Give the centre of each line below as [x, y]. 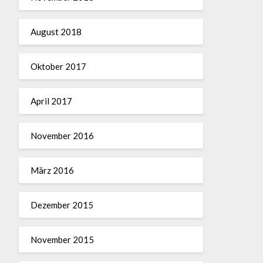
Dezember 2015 [62, 205]
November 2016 [62, 135]
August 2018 [56, 31]
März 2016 [52, 170]
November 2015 [62, 239]
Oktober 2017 [58, 66]
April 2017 [51, 101]
